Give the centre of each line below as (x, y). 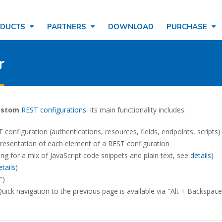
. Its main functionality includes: (136, 110)
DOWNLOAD (131, 27)
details (201, 155)
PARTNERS (68, 27)
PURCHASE (188, 27)
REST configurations (54, 110)
